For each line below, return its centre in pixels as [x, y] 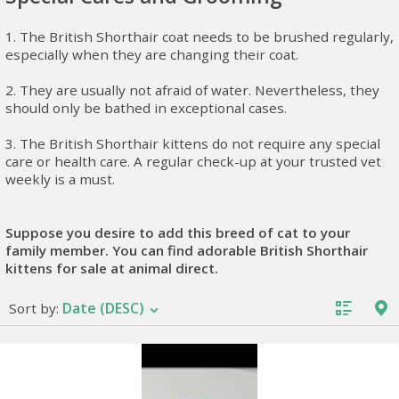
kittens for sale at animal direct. [112, 268]
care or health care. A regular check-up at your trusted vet [193, 161]
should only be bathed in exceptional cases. [146, 108]
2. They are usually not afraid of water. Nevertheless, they [192, 90]
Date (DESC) [105, 308]
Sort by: [36, 308]
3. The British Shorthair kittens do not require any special [193, 143]
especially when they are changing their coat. [152, 54]
